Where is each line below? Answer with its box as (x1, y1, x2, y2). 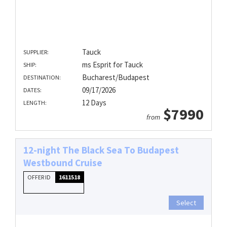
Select (176, 198, 196, 208)
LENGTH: (23, 99, 47, 107)
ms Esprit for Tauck (82, 60, 143, 70)
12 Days (82, 98, 106, 108)
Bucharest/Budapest (82, 72, 149, 83)
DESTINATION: (23, 73, 61, 82)
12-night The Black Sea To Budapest (23, 144, 179, 157)
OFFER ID (27, 173, 52, 181)
